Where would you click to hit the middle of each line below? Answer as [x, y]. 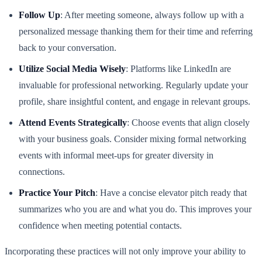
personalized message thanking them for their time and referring [136, 32]
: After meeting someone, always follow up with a [152, 15]
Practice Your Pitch [57, 193]
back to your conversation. [68, 48]
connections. [42, 172]
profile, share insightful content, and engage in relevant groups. [135, 102]
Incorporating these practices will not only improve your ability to [125, 251]
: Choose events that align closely [188, 123]
